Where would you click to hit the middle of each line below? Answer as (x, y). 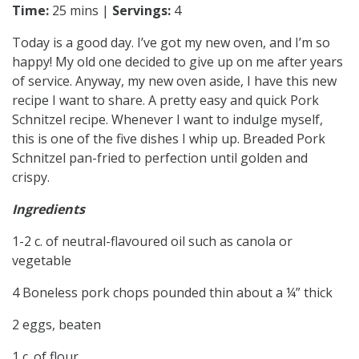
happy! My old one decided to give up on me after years (177, 61)
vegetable (42, 260)
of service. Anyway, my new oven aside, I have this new (174, 81)
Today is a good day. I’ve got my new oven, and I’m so (171, 42)
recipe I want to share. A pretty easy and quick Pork (165, 100)
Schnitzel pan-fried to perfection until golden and (160, 157)
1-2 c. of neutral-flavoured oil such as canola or (152, 241)
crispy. (31, 177)
